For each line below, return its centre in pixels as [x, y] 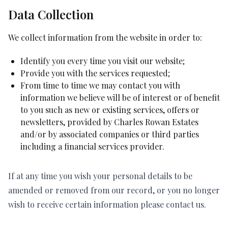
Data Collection [51, 15]
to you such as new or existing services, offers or [110, 110]
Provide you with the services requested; [95, 73]
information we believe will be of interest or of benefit [120, 98]
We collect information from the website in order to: [105, 38]
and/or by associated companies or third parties [110, 134]
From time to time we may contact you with [100, 85]
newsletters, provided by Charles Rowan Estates [109, 122]
